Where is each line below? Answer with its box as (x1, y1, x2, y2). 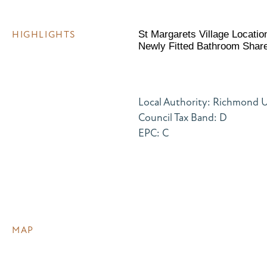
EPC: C (138, 126, 169, 139)
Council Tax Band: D (138, 110, 227, 124)
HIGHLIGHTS (12, 28, 76, 41)
